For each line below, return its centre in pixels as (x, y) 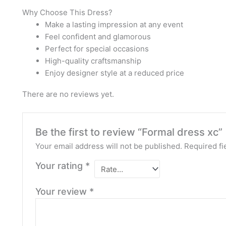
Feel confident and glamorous (98, 37)
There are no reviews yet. (68, 94)
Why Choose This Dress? (67, 13)
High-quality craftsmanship (93, 61)
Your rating (61, 166)
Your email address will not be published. (109, 146)
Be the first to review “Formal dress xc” (129, 132)
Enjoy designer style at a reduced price (115, 73)
